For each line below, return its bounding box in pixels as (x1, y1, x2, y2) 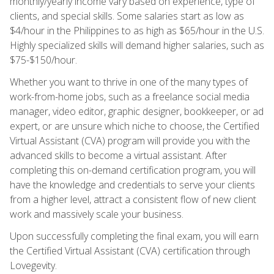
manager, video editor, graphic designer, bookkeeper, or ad (10, 104, 264, 118)
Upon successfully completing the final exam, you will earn (10, 229, 259, 243)
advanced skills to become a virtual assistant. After (10, 148, 227, 162)
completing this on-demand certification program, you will (10, 163, 256, 177)
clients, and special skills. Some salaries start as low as (10, 9, 244, 23)
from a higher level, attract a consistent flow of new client (10, 192, 256, 206)
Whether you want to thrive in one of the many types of (10, 75, 248, 89)
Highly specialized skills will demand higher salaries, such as (10, 38, 264, 52)
